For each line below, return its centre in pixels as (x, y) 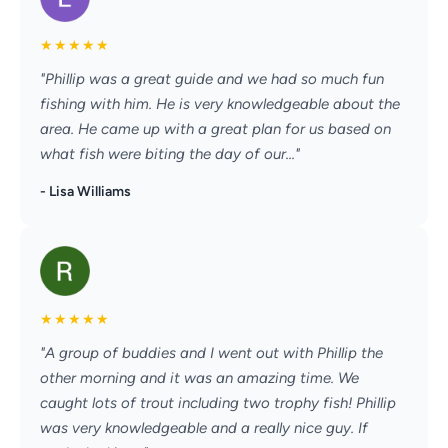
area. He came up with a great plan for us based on (215, 129)
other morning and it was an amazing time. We (199, 378)
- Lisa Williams (85, 192)
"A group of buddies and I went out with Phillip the (211, 353)
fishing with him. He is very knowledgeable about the (220, 104)
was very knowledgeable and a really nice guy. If (204, 428)
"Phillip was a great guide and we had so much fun (212, 79)
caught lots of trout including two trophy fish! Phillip (218, 403)
